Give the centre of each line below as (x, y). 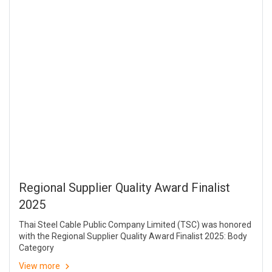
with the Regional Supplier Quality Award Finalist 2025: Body (133, 236)
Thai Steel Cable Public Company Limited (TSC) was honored (135, 225)
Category (36, 248)
